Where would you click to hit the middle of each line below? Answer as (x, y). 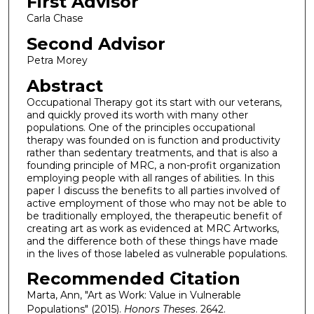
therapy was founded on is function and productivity (153, 140)
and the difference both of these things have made (152, 241)
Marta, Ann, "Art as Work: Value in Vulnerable (134, 295)
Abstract (64, 86)
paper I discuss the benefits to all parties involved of (153, 190)
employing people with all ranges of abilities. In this (150, 178)
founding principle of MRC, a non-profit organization (153, 165)
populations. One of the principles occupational (141, 127)
